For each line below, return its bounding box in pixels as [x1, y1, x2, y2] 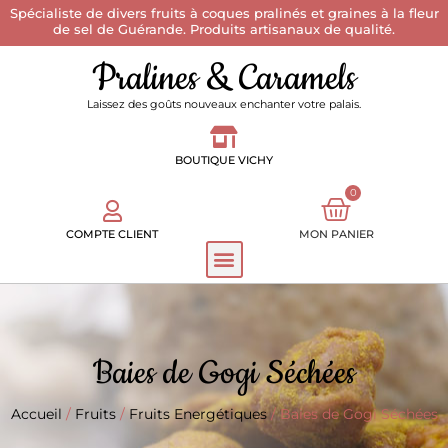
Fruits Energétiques [128, 404, 267, 423]
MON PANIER [298, 226, 374, 241]
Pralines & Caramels [92, 54, 356, 104]
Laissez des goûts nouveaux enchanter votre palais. [87, 96, 361, 111]
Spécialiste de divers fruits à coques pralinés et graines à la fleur [9, 5, 439, 21]
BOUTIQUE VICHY [175, 153, 273, 168]
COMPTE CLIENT [66, 226, 158, 241]
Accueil [10, 404, 62, 423]
